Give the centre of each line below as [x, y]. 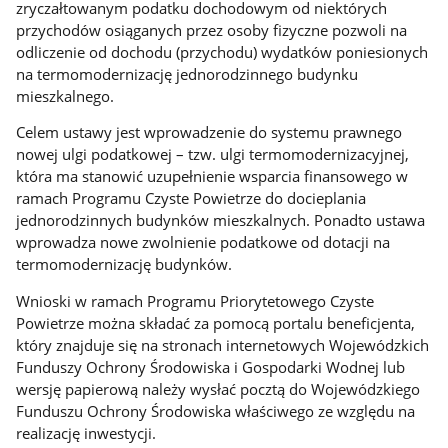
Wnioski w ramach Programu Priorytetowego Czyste [195, 301]
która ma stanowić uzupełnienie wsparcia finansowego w [212, 176]
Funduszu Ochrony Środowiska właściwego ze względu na [216, 411]
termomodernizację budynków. [124, 264]
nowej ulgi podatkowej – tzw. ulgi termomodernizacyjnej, [213, 154]
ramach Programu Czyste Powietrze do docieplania [191, 198]
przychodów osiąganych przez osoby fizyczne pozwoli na [212, 29]
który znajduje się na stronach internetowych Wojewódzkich [223, 345]
